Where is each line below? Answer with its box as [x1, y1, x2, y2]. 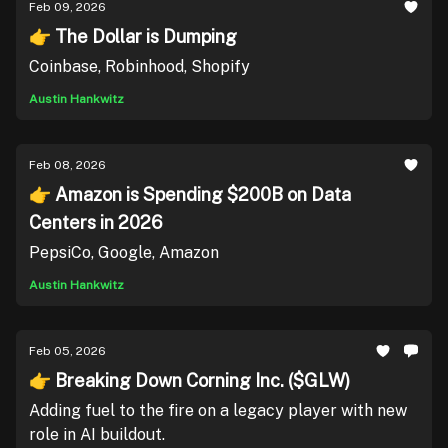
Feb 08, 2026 [29, 158, 106, 172]
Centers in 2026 [29, 212, 163, 233]
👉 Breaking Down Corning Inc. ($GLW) [29, 370, 350, 391]
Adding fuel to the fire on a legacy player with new [29, 401, 407, 420]
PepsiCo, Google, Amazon [29, 243, 219, 262]
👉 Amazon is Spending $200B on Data [29, 184, 351, 205]
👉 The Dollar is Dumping [29, 26, 237, 47]
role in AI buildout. [29, 425, 165, 444]
